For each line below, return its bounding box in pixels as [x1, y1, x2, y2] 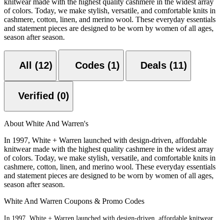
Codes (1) [108, 60, 120, 71]
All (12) [19, 60, 53, 71]
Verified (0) [57, 90, 69, 102]
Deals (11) [140, 60, 187, 71]
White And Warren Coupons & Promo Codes [4, 196, 144, 205]
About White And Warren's [4, 119, 88, 128]
